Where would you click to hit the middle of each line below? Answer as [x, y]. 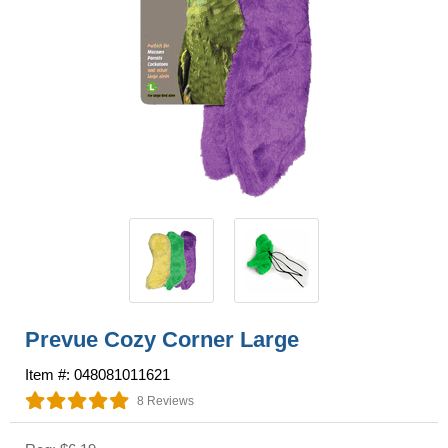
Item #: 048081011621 [97, 374]
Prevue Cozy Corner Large [162, 339]
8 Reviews [165, 400]
